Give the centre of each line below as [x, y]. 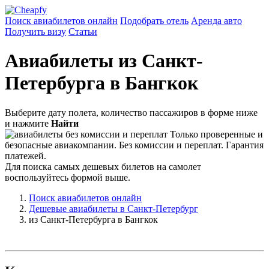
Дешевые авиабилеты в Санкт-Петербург [113, 208]
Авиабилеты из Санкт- [104, 61]
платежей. [26, 156]
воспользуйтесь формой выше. [68, 177]
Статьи [83, 32]
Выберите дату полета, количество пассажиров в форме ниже [131, 112]
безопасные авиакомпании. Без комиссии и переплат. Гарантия [134, 145]
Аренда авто [216, 21]
